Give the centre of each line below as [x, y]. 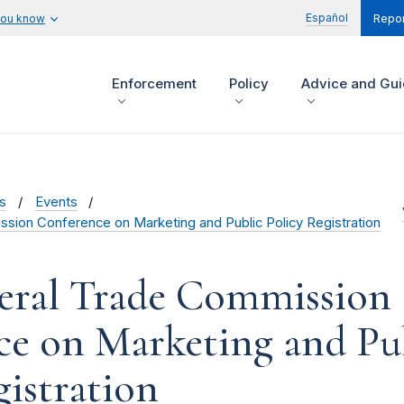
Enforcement [154, 84]
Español [327, 18]
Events [56, 202]
